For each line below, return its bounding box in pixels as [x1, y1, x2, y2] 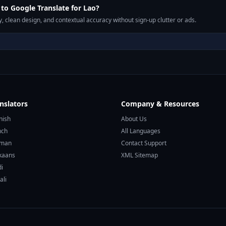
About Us [121, 115, 147, 123]
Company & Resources [121, 99, 199, 108]
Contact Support [121, 139, 166, 147]
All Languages [121, 127, 160, 135]
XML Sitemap [121, 151, 158, 159]
